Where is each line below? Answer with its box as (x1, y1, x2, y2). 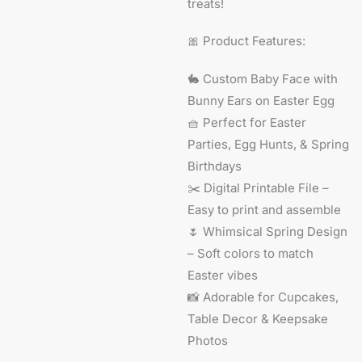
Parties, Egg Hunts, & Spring (187, 136, 350, 152)
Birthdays (187, 158, 242, 174)
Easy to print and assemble (187, 201, 342, 217)
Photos (187, 332, 229, 348)
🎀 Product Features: (187, 33, 306, 49)
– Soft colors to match (187, 245, 314, 261)
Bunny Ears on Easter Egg (187, 92, 335, 108)
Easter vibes (187, 267, 259, 283)
